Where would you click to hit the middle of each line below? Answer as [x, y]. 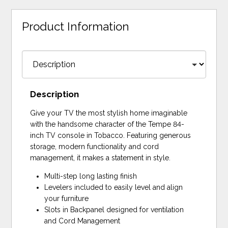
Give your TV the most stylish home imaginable [109, 113]
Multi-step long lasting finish [91, 176]
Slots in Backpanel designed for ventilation [114, 210]
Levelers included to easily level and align [114, 187]
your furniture [67, 198]
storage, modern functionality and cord [95, 147]
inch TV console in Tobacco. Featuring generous [111, 135]
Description [55, 94]
